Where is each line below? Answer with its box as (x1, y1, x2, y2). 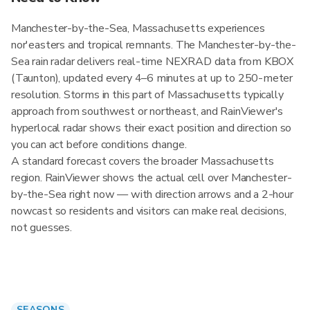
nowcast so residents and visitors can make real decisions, (11, 203, 286, 219)
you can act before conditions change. (11, 137, 187, 152)
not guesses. (11, 220, 72, 235)
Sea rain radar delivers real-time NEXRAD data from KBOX (11, 54, 295, 69)
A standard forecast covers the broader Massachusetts (11, 154, 274, 169)
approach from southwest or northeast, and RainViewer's (11, 104, 284, 119)
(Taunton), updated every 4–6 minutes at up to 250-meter (11, 71, 293, 86)
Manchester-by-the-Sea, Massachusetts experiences (11, 21, 265, 36)
